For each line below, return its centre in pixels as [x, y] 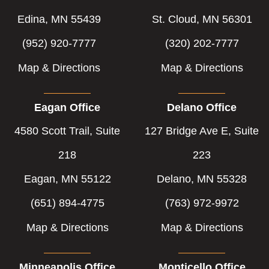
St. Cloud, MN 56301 [202, 19]
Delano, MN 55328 [202, 179]
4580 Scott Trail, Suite [67, 131]
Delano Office [202, 107]
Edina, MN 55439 [59, 19]
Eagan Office [67, 107]
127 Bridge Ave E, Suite [202, 131]
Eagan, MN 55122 [67, 179]
